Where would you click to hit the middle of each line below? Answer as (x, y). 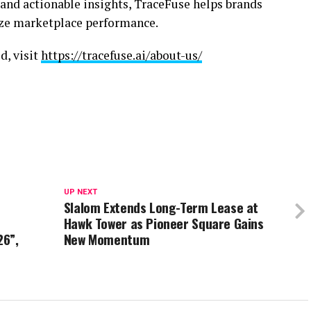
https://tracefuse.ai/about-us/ (121, 56)
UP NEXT (80, 192)
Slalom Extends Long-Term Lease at (161, 208)
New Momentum (107, 239)
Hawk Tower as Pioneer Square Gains (163, 224)
